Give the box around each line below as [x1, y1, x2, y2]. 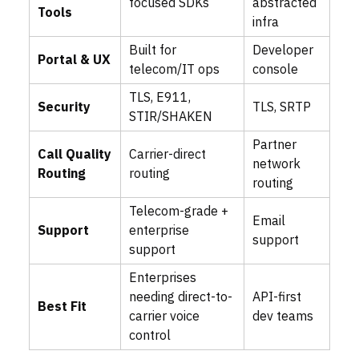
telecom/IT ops [129, 60, 220, 80]
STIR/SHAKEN [129, 107, 212, 127]
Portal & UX [38, 50, 111, 71]
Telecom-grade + [129, 202, 228, 222]
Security [38, 98, 91, 118]
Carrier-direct [129, 145, 206, 165]
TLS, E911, [129, 88, 191, 108]
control [129, 326, 171, 346]
